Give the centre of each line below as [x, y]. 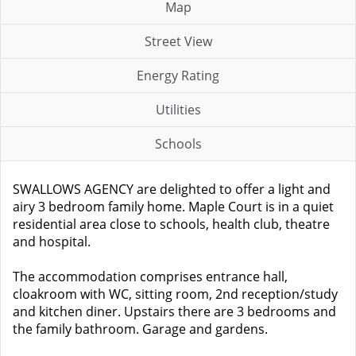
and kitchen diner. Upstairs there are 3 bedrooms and [174, 311]
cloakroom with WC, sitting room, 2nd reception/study [175, 294]
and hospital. [52, 242]
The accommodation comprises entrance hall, [150, 277]
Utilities [178, 110]
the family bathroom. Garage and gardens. [140, 329]
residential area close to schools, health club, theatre [171, 224]
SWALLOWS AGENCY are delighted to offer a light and [172, 189]
